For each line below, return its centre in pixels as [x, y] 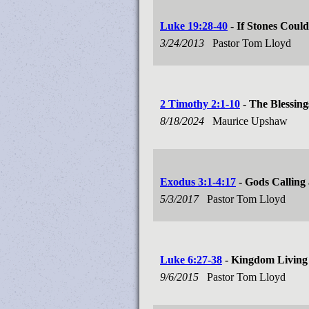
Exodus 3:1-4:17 [198, 182]
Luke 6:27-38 [191, 260]
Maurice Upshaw [251, 121]
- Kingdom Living [265, 260]
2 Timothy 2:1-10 [200, 104]
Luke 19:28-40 [194, 26]
